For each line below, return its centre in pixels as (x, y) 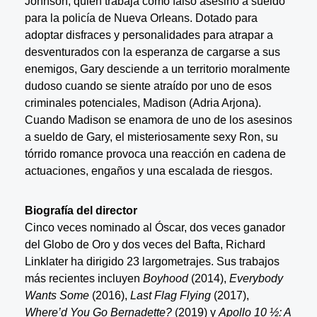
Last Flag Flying (170, 295)
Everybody (254, 278)
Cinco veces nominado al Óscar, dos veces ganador (155, 227)
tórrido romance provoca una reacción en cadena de (155, 154)
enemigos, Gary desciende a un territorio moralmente (157, 69)
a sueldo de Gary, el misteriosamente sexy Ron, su (151, 137)
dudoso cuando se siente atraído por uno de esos (148, 86)
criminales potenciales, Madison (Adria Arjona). (143, 103)
